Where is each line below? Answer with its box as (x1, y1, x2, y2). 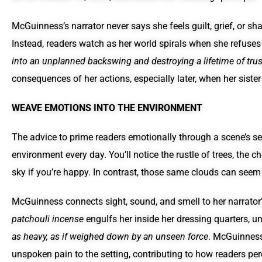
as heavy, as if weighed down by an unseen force (12, 231, 208, 243)
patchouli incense (12, 213, 84, 225)
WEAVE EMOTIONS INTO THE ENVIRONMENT (12, 102, 202, 114)
